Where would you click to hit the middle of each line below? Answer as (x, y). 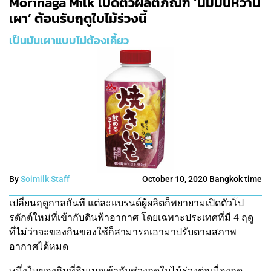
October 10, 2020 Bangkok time (202, 179)
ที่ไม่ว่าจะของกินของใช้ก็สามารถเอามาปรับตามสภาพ (123, 232)
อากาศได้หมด (39, 247)
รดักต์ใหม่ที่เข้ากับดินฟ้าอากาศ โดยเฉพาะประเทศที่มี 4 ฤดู (131, 217)
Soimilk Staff (45, 179)
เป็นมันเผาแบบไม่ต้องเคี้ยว (69, 40)
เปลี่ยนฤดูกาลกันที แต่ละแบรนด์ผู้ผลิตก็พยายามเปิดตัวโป (126, 203)
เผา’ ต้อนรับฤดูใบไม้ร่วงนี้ (78, 18)
